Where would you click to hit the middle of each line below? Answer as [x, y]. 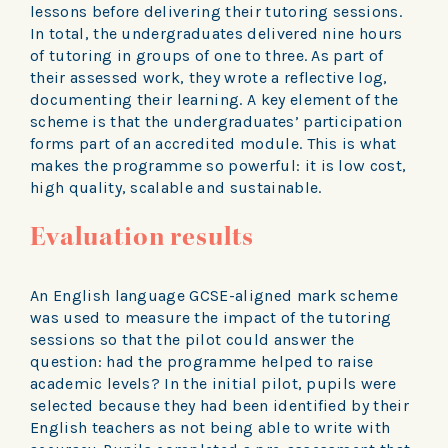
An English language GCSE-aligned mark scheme [214, 295]
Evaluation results [144, 237]
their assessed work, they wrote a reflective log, [209, 78]
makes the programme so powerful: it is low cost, [218, 166]
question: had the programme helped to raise [202, 361]
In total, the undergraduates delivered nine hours [216, 34]
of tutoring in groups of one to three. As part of [207, 56]
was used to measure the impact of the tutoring [211, 317]
